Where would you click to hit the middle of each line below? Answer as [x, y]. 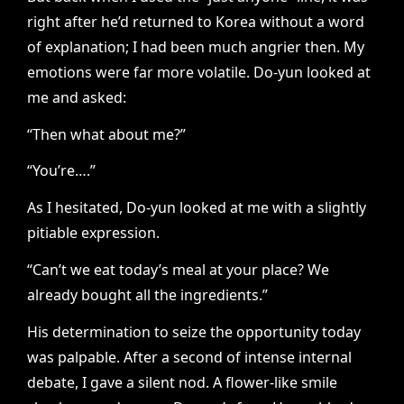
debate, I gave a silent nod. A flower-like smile [182, 382]
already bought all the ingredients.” [147, 294]
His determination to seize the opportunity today [194, 331]
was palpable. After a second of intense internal [189, 357]
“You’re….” [61, 171]
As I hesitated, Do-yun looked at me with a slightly [197, 208]
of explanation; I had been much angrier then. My [196, 46]
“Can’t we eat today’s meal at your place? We [178, 269]
